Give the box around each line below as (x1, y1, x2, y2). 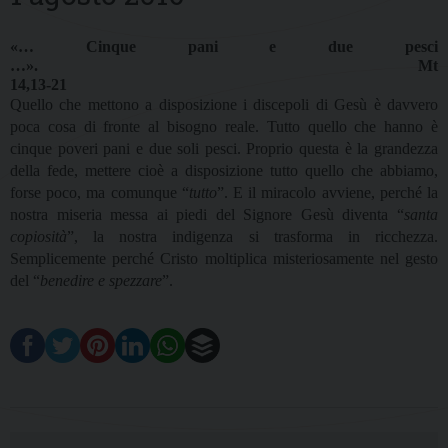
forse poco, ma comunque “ (10, 184, 189, 202)
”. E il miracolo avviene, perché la (216, 184, 439, 202)
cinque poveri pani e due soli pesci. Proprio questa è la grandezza (10, 140, 438, 158)
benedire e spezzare (40, 272, 162, 290)
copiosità (10, 228, 67, 246)
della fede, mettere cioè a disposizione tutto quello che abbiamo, (10, 162, 438, 180)
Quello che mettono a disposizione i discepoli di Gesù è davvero (10, 96, 438, 114)
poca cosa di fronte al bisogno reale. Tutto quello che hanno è (10, 118, 438, 136)
